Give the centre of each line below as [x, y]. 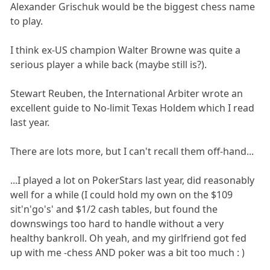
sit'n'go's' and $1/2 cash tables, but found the [114, 209]
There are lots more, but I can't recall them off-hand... [132, 151]
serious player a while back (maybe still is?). [109, 64]
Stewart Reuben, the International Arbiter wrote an [127, 93]
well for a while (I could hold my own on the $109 [122, 194]
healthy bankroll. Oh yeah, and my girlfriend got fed [129, 238]
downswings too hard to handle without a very [117, 223]
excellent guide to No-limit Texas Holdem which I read [133, 108]
